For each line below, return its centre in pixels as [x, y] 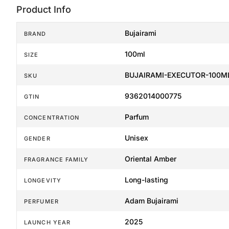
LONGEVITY [43, 181]
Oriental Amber [150, 159]
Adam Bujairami [151, 201]
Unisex [136, 138]
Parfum [136, 117]
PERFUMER [41, 202]
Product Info [44, 10]
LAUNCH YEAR [48, 223]
